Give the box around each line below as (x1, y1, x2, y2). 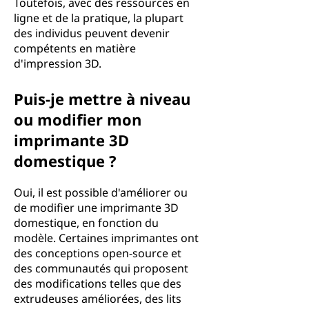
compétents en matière (14, 41, 136, 56)
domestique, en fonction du (14, 215, 159, 230)
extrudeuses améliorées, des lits (14, 291, 181, 306)
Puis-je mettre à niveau (14, 88, 190, 109)
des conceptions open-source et (14, 246, 181, 261)
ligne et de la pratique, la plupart (14, 10, 183, 26)
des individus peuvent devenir (14, 26, 170, 41)
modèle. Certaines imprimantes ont (14, 230, 199, 246)
